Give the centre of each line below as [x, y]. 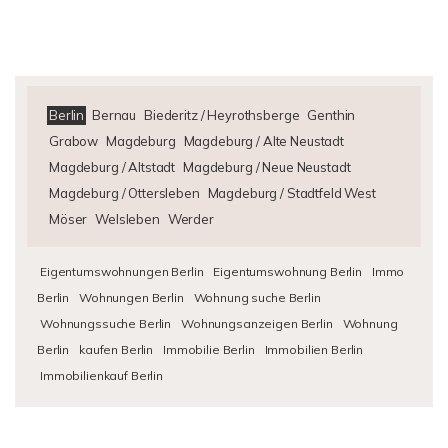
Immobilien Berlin [314, 349]
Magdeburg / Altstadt [112, 167]
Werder [190, 219]
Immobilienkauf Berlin [101, 375]
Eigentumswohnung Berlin [287, 271]
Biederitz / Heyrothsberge [222, 115]
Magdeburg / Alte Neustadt [263, 141]
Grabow [74, 141]
